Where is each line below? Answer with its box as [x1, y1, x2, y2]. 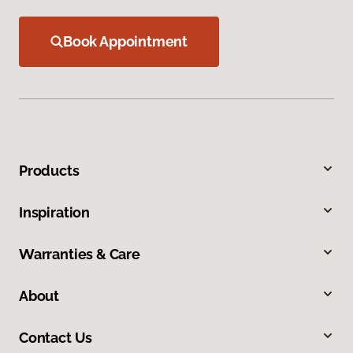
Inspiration [19, 204, 91, 221]
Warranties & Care [19, 246, 140, 263]
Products [19, 162, 80, 180]
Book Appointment [63, 33, 188, 50]
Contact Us [19, 329, 93, 347]
